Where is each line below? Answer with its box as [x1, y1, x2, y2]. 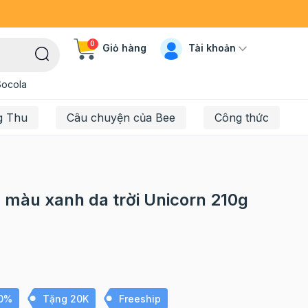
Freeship [118, 293, 161, 305]
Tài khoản [185, 41, 239, 54]
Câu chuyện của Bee [66, 111, 175, 124]
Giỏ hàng [102, 42, 146, 54]
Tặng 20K [42, 293, 89, 305]
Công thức [214, 111, 269, 124]
